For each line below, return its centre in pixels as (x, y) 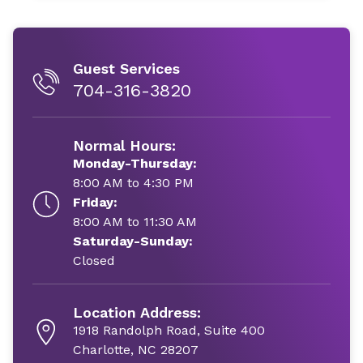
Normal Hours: (124, 145)
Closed (94, 261)
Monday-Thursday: (135, 163)
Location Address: (137, 312)
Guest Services (126, 68)
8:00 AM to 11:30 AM (135, 222)
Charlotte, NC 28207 (136, 350)
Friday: (95, 202)
